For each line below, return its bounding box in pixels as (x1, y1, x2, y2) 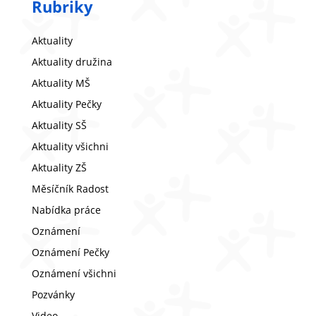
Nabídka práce (31, 203, 101, 217)
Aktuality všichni (31, 140, 109, 153)
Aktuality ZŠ (31, 161, 87, 174)
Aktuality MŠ (31, 76, 90, 90)
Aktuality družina (31, 55, 112, 68)
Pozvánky (31, 288, 75, 301)
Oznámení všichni (31, 267, 116, 280)
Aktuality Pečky (31, 97, 102, 111)
